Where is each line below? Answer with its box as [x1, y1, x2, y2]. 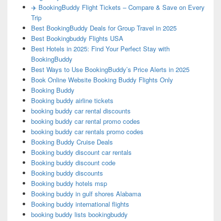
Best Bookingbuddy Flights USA [31, 34, 123, 43]
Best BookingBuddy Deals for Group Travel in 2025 [31, 23, 177, 33]
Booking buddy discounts [31, 168, 103, 178]
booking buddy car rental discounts [31, 106, 131, 116]
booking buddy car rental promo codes [31, 116, 140, 126]
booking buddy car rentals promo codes [31, 127, 144, 137]
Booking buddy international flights [31, 199, 129, 209]
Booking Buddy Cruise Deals [31, 137, 113, 147]
